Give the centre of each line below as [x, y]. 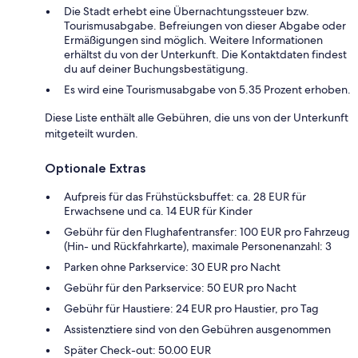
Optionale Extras [95, 169]
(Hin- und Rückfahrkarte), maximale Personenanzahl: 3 [198, 247]
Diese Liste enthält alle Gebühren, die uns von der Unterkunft [197, 118]
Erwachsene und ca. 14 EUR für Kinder [158, 211]
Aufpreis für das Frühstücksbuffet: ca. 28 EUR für [185, 197]
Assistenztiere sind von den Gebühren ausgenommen [197, 330]
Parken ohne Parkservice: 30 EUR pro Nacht [172, 267]
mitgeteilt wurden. [91, 134]
